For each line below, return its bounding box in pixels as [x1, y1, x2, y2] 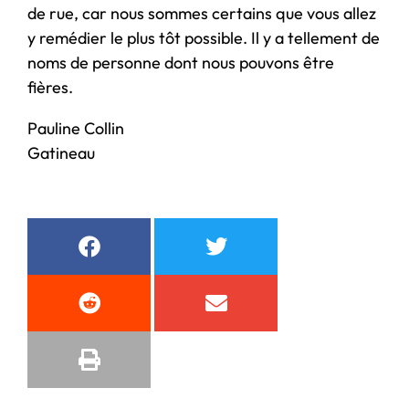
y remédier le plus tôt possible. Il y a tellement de [27, 26, 380, 48]
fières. [27, 76, 73, 98]
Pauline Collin [27, 117, 124, 139]
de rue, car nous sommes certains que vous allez [27, 2, 376, 24]
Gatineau [27, 142, 95, 163]
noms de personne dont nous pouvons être [27, 51, 334, 73]
